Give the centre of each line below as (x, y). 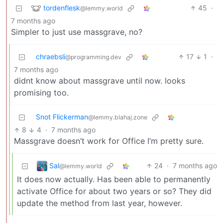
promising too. (41, 93)
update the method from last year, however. (100, 203)
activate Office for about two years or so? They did (114, 191)
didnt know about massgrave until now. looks (100, 81)
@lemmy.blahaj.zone (118, 117)
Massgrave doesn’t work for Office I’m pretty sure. (109, 141)
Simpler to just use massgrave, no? (77, 32)
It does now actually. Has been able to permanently (114, 179)
